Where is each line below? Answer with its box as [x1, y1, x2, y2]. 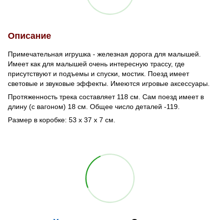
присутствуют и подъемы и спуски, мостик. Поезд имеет [8, 69, 189, 78]
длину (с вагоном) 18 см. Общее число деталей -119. [8, 102, 180, 110]
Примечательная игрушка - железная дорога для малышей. [8, 50, 201, 58]
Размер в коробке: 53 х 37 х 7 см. [8, 115, 119, 124]
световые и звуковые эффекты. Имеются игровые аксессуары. [8, 79, 210, 87]
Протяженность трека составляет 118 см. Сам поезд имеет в [8, 92, 204, 101]
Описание [8, 30, 51, 41]
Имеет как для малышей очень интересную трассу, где [8, 59, 185, 68]
